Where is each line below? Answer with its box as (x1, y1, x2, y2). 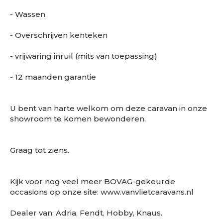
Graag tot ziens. (10, 145, 69, 155)
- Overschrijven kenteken (10, 30, 108, 40)
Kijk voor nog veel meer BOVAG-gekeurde (10, 177, 175, 187)
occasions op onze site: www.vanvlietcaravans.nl (10, 187, 194, 197)
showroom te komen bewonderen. (10, 114, 146, 124)
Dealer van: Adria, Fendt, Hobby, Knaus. (10, 208, 162, 218)
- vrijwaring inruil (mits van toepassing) (10, 51, 157, 61)
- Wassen (10, 9, 45, 19)
